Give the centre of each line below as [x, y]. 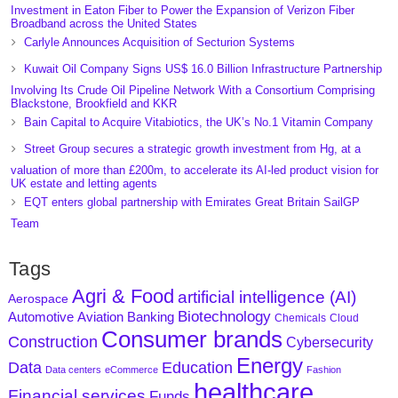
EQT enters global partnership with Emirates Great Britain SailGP [191, 202]
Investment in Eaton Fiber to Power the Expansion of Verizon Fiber [182, 10]
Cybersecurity [329, 342]
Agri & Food [123, 296]
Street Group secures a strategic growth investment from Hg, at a [192, 149]
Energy [269, 366]
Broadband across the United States [103, 24]
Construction [52, 342]
